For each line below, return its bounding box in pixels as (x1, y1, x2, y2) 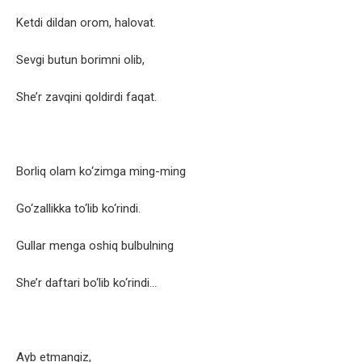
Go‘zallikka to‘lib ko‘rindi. (16, 201, 141, 217)
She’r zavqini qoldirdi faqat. (16, 90, 157, 105)
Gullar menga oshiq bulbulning (16, 238, 174, 254)
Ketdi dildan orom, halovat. (16, 15, 156, 31)
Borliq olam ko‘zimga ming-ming (16, 164, 186, 179)
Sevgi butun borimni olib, (16, 53, 145, 68)
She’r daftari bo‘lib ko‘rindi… (16, 276, 157, 291)
